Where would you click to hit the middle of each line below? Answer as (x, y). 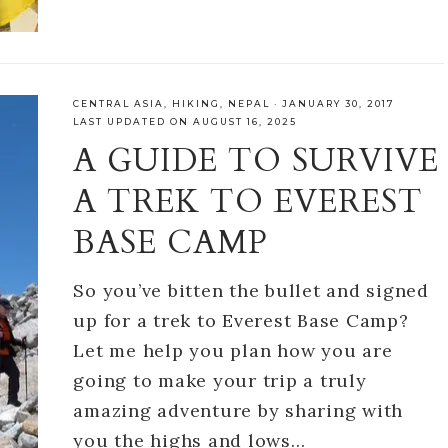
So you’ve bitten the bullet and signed (251, 291)
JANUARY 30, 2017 (339, 104)
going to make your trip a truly (220, 381)
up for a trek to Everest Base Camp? (241, 321)
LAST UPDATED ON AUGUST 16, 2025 (185, 122)
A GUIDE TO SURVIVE (256, 161)
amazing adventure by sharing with (238, 411)
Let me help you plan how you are (233, 351)
